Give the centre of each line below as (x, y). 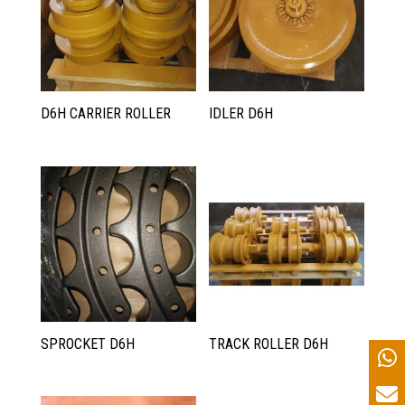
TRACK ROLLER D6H (269, 344)
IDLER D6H (241, 114)
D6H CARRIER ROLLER (105, 114)
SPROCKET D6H (87, 344)
